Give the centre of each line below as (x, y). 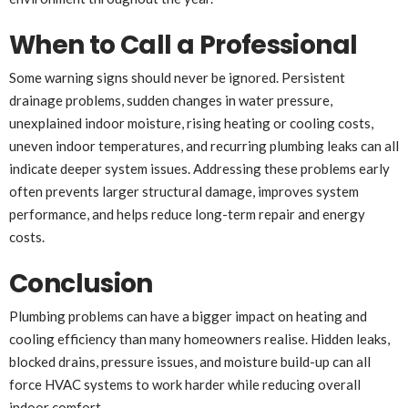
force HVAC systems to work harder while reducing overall (185, 385)
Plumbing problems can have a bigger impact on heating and (188, 316)
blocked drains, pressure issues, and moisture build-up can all (190, 362)
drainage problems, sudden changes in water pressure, (171, 101)
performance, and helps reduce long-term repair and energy (187, 214)
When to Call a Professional (184, 46)
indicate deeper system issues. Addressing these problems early (199, 169)
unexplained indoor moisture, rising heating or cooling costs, (191, 123)
